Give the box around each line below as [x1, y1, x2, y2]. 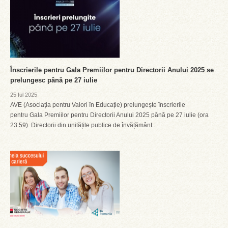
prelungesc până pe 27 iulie [10, 76, 97, 84]
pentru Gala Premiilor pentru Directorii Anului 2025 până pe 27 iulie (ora [10, 111, 209, 119]
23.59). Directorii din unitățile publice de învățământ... [10, 122, 157, 129]
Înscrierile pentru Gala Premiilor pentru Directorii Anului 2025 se [10, 66, 214, 74]
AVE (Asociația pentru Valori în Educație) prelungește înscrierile [10, 101, 185, 108]
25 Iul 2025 [10, 92, 37, 98]
